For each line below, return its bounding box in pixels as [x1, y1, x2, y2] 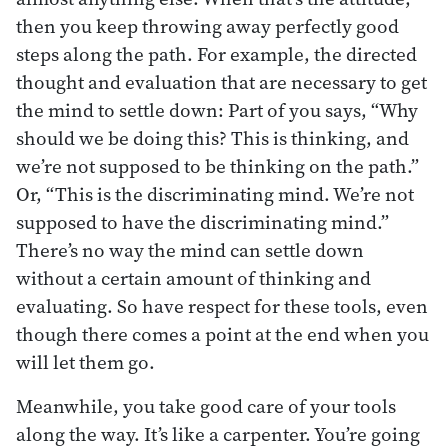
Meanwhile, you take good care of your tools [16, 392, 396, 419]
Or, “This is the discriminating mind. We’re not [16, 180, 414, 207]
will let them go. [16, 348, 155, 375]
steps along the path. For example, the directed [16, 40, 417, 67]
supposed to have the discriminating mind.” [16, 208, 389, 235]
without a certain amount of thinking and [16, 264, 371, 291]
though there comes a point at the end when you [16, 320, 429, 347]
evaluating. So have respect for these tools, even [16, 292, 428, 319]
